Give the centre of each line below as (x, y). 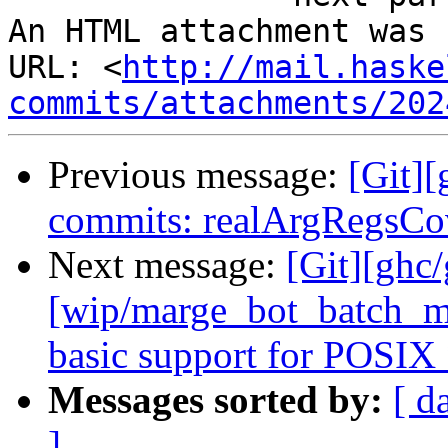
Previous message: (198, 175)
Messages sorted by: (215, 400)
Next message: (167, 265)
